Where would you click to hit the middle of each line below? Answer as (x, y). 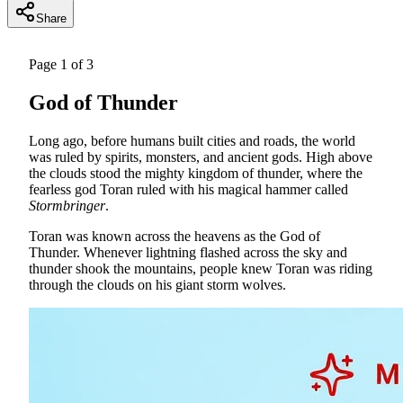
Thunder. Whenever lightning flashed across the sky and (188, 252)
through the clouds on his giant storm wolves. (157, 284)
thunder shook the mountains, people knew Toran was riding (201, 268)
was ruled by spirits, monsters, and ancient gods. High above (201, 157)
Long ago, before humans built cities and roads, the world (192, 140)
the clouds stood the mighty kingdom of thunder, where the (196, 173)
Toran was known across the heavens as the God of (175, 236)
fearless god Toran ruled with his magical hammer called (188, 189)
